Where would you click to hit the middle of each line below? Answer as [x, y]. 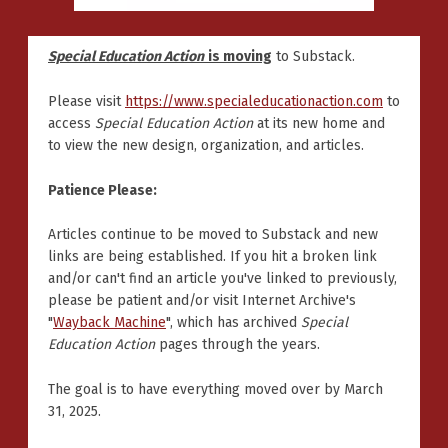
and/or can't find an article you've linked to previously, [222, 279]
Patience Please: [102, 190]
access [71, 123]
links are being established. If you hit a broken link [212, 257]
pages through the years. [237, 345]
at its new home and [319, 123]
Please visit [86, 101]
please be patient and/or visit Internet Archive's [202, 301]
